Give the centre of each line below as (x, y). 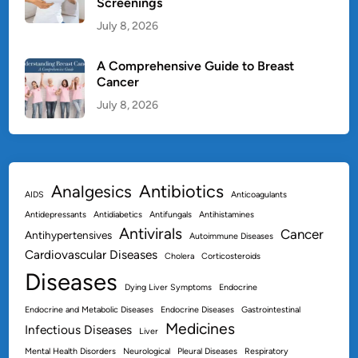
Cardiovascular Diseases (91, 255)
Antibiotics (182, 191)
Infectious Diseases (79, 330)
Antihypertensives (69, 235)
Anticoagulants (259, 195)
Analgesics (92, 192)
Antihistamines (227, 215)
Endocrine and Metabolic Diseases (89, 310)
